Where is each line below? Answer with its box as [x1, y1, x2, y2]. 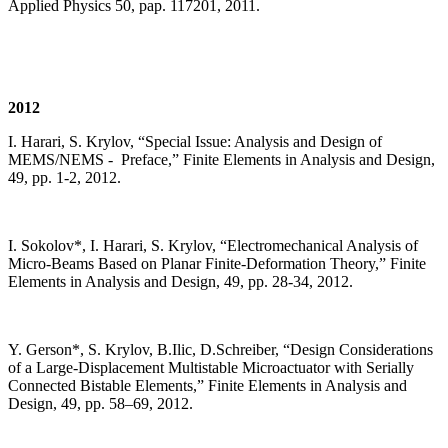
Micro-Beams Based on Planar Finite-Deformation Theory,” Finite [8, 255, 426, 273]
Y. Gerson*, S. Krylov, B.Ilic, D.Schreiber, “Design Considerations [8, 341, 433, 359]
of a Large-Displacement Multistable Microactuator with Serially [8, 359, 414, 377]
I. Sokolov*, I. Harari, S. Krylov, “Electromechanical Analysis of [8, 237, 418, 255]
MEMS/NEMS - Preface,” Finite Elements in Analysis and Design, [8, 151, 435, 169]
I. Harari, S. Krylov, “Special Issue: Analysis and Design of [8, 133, 382, 151]
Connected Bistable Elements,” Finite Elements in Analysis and [8, 377, 407, 395]
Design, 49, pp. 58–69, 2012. [8, 395, 193, 413]
